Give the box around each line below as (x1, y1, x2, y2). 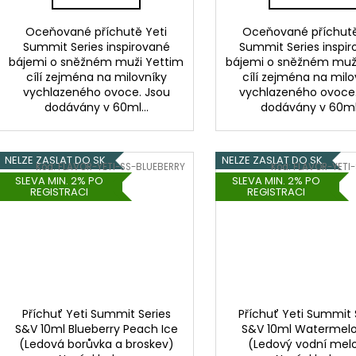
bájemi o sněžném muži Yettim (9, 53, 184, 70)
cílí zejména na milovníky (25, 68, 167, 85)
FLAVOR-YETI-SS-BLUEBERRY (58, 161, 186, 174)
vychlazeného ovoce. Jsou (22, 83, 170, 100)
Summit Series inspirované (22, 38, 170, 55)
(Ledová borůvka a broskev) (18, 335, 174, 352)
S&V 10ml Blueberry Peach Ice (14, 320, 178, 337)
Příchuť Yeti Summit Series (21, 305, 171, 322)
